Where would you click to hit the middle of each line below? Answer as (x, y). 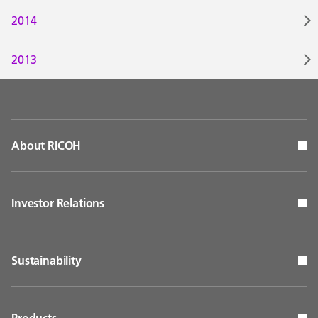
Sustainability (46, 261)
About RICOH (46, 146)
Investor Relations (58, 203)
